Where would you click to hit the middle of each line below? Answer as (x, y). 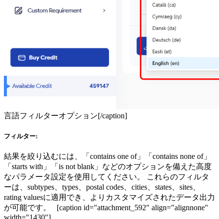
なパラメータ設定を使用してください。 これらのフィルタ (107, 177)
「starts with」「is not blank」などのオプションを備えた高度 (108, 167)
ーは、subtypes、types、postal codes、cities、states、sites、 (102, 187)
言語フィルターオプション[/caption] (67, 115)
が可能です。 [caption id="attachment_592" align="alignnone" (106, 208)
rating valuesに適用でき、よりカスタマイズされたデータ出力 (109, 197)
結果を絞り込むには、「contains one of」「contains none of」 (108, 156)
